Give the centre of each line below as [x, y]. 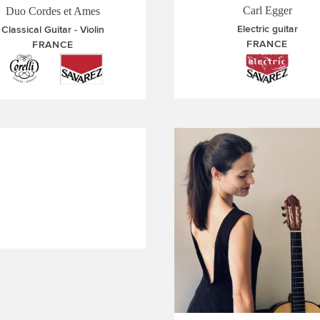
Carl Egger [267, 11]
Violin [92, 30]
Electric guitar [267, 29]
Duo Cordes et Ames [53, 11]
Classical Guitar [36, 30]
